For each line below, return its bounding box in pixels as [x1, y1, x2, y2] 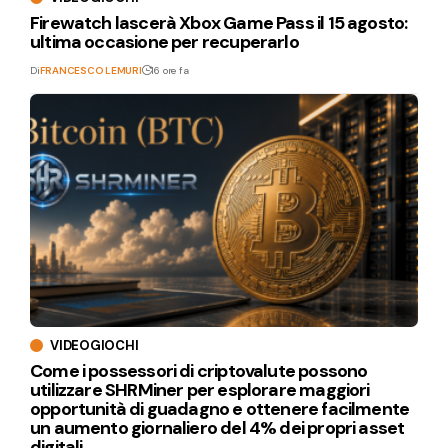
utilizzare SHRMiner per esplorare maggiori [30, 378, 370, 402]
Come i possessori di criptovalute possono [30, 359, 368, 383]
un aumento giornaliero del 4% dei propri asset [30, 416, 405, 440]
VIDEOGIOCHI [50, 337, 139, 354]
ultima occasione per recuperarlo [30, 30, 299, 55]
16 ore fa [151, 64, 189, 78]
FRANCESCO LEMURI [39, 64, 142, 78]
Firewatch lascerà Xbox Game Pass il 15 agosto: [30, 11, 408, 36]
